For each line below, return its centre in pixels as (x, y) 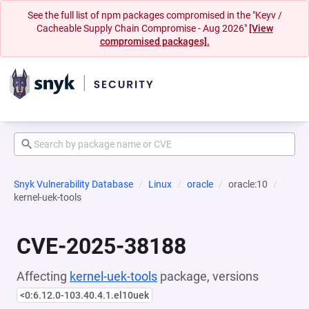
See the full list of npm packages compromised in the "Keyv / (154, 15)
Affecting (43, 276)
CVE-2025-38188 (101, 246)
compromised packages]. (154, 41)
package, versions (208, 276)
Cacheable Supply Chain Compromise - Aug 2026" (142, 28)
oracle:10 (248, 184)
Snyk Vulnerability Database (73, 184)
